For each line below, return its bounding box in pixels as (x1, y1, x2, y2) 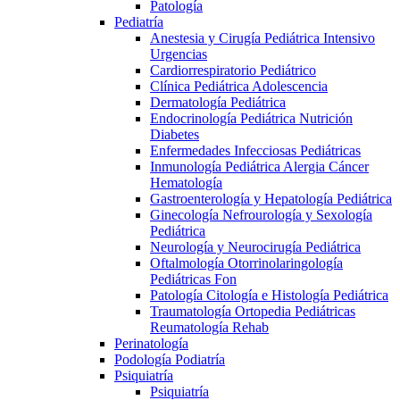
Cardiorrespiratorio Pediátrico (150, 62, 316, 78)
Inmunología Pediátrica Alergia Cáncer (150, 159, 369, 174)
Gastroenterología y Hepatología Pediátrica (150, 191, 392, 206)
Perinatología (114, 336, 188, 351)
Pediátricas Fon (150, 271, 237, 287)
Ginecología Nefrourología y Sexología (150, 207, 372, 222)
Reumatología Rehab (150, 320, 269, 335)
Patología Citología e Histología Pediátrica (150, 287, 388, 303)
